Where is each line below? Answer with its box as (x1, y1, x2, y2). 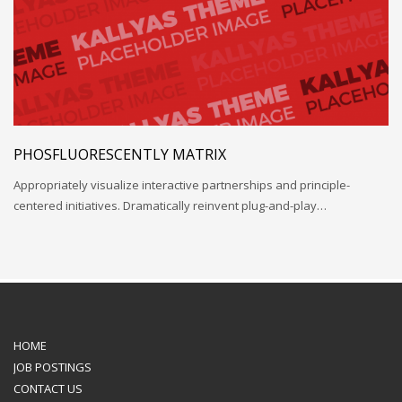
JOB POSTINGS (13, 358, 92, 375)
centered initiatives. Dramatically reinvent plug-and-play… (13, 197, 327, 214)
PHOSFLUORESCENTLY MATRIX (13, 144, 226, 164)
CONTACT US (13, 380, 83, 397)
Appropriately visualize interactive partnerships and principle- (13, 176, 350, 193)
